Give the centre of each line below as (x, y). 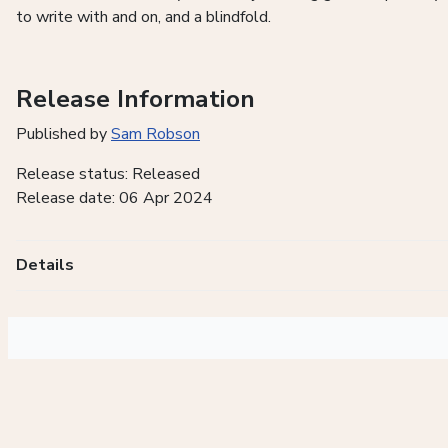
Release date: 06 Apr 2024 (114, 198)
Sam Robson (155, 134)
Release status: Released (108, 174)
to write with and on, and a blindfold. (143, 17)
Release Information (135, 99)
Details (45, 265)
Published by (63, 134)
